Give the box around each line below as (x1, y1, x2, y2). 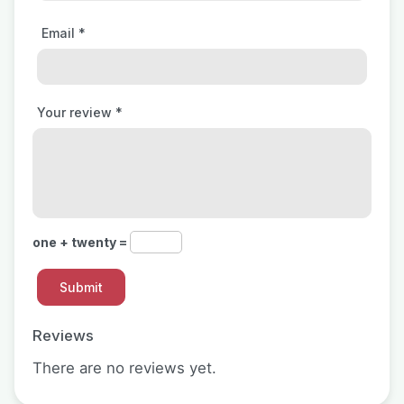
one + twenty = (32, 234, 130, 250)
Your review (37, 105, 115, 120)
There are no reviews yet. (32, 359, 216, 377)
